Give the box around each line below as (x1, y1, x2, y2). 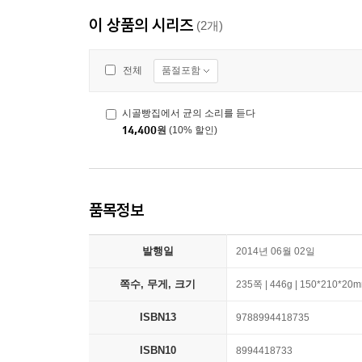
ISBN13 (139, 311, 176, 324)
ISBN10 (139, 344, 176, 357)
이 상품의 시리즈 (89, 15, 193, 36)
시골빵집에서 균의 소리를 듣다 (122, 107, 255, 120)
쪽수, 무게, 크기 (120, 278, 196, 291)
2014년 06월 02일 (236, 246, 315, 258)
